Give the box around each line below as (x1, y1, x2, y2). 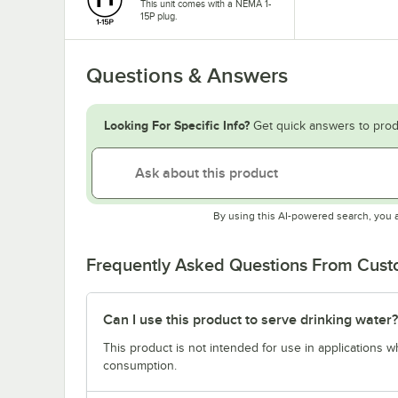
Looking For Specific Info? (104, 117, 250, 132)
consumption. (103, 358, 177, 372)
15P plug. (140, 10, 178, 21)
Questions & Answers (86, 63, 288, 87)
